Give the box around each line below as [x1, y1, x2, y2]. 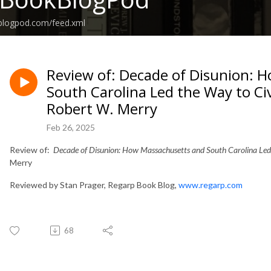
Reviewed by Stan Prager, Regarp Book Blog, [10, 179, 178, 190]
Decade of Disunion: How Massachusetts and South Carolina [53, 144, 259, 155]
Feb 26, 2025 [47, 122, 95, 132]
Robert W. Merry [47, 98, 157, 119]
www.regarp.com [178, 179, 243, 190]
